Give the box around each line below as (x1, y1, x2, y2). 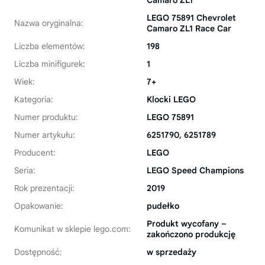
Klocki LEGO (147, 94, 196, 105)
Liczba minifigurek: (14, 59, 85, 69)
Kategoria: (14, 94, 53, 105)
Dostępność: (14, 247, 62, 257)
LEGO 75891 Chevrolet (147, 12, 236, 23)
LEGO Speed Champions (147, 165, 244, 176)
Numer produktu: (14, 112, 78, 122)
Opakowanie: (14, 201, 63, 211)
